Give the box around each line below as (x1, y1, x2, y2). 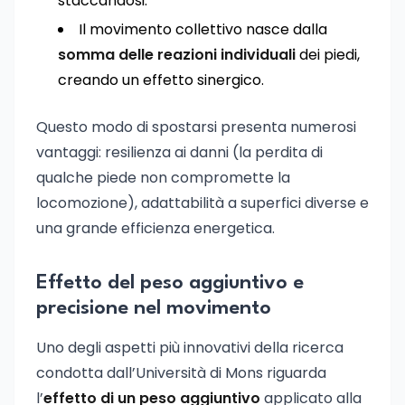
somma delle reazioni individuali (58, 44, 296, 65)
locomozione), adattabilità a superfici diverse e (36, 193, 369, 213)
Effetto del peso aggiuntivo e (36, 273, 304, 293)
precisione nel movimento (36, 298, 271, 318)
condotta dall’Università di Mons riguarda (36, 363, 326, 383)
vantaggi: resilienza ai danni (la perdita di (36, 142, 323, 163)
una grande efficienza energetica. (36, 218, 275, 239)
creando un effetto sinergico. (58, 70, 264, 90)
